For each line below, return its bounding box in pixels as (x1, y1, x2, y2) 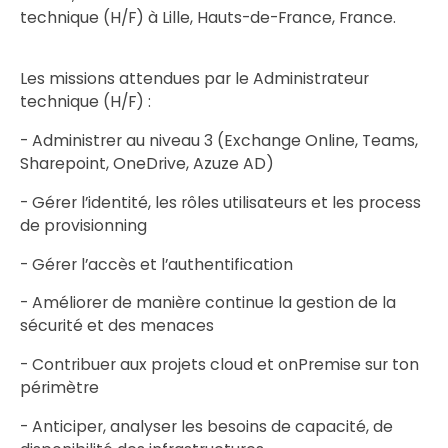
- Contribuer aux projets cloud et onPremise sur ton (19, 353, 419, 377)
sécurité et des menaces (19, 314, 214, 338)
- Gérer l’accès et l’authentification (19, 252, 293, 276)
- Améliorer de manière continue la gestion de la (19, 291, 396, 315)
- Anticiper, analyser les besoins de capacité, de (19, 414, 393, 438)
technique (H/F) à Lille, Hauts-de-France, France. (19, 5, 396, 29)
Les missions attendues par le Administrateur (19, 67, 369, 91)
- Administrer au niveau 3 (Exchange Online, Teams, (19, 129, 418, 153)
